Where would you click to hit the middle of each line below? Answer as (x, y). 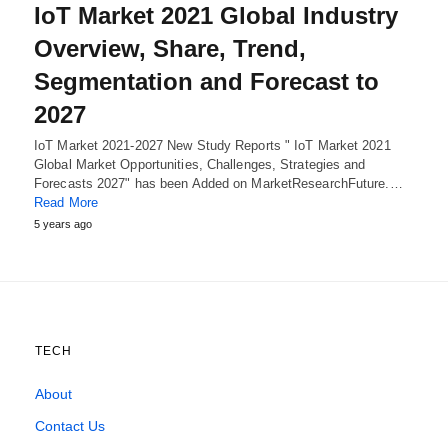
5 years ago (63, 223)
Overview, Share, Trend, (170, 48)
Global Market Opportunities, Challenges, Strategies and (200, 164)
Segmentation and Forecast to (206, 81)
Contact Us (70, 425)
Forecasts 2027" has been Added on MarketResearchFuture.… (218, 183)
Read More (66, 202)
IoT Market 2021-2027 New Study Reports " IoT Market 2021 (212, 145)
